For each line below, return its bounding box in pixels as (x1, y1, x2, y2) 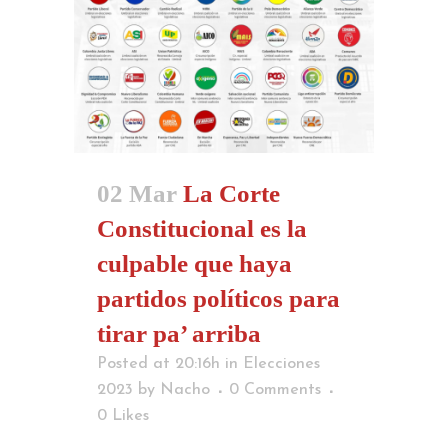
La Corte (183, 180, 280, 208)
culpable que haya (97, 250, 292, 278)
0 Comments (229, 382, 321, 399)
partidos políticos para (97, 285, 340, 313)
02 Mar (97, 180, 177, 208)
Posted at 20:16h (97, 356, 220, 373)
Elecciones (243, 356, 320, 373)
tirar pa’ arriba (97, 320, 261, 348)
